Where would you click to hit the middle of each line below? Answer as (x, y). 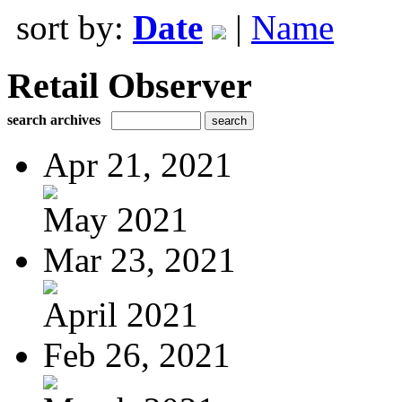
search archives (54, 119)
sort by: (74, 27)
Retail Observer (130, 85)
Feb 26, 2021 (137, 354)
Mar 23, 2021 (140, 259)
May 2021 (116, 219)
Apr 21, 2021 (138, 164)
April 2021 (121, 314)
